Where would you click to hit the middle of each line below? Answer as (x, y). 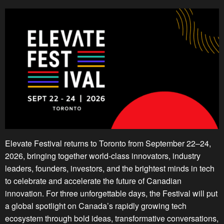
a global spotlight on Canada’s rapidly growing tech (96, 205)
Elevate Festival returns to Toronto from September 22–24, (108, 143)
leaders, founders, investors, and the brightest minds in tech (110, 168)
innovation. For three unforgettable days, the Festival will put (111, 193)
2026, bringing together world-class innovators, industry (103, 155)
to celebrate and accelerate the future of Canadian (93, 180)
